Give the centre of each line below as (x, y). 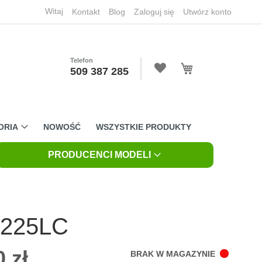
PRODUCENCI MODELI (100, 155)
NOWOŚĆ (62, 127)
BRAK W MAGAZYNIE (173, 254)
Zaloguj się (154, 12)
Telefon (82, 60)
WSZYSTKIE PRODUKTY (144, 127)
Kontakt (86, 12)
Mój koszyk (210, 63)
